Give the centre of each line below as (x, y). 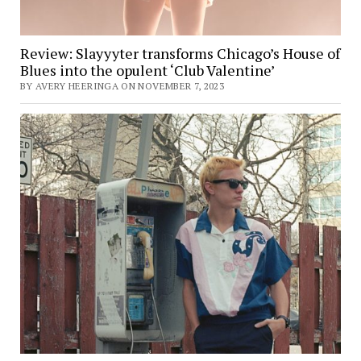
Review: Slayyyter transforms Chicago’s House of (180, 53)
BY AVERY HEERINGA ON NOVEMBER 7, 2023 (122, 85)
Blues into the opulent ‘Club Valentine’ (147, 70)
